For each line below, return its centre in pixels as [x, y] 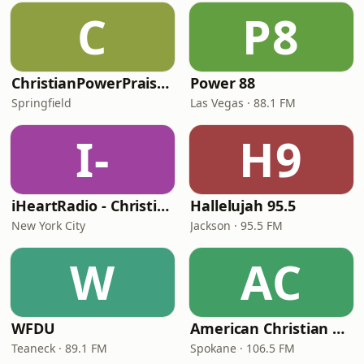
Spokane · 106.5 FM [243, 348]
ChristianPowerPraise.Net [163, 83]
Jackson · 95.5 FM [236, 225]
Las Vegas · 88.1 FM [243, 103]
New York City [48, 225]
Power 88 [223, 83]
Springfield [41, 103]
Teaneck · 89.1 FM [59, 348]
